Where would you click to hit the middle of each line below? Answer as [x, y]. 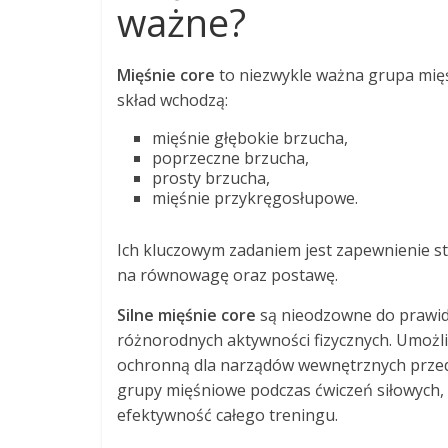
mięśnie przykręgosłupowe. [255, 197]
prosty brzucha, [211, 177]
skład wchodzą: [172, 99]
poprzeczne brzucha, [230, 157]
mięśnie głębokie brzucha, [250, 137]
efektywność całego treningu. [227, 414]
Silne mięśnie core [186, 314]
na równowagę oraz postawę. [227, 274]
